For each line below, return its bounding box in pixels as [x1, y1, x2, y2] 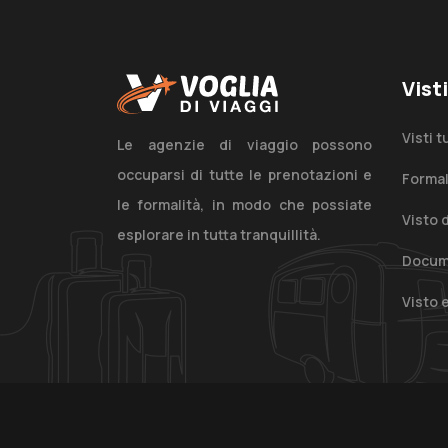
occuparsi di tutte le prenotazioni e [117, 165, 372, 185]
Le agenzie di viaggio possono [117, 135, 372, 155]
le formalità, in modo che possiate [117, 195, 372, 215]
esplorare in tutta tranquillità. [117, 225, 321, 245]
